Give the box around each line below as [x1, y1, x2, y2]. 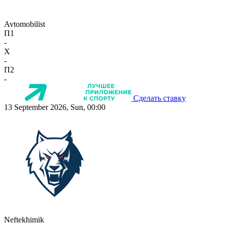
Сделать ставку [133, 94, 186, 103]
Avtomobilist [4, 20, 45, 29]
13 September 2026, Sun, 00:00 [4, 103, 105, 112]
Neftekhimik [4, 215, 44, 224]
